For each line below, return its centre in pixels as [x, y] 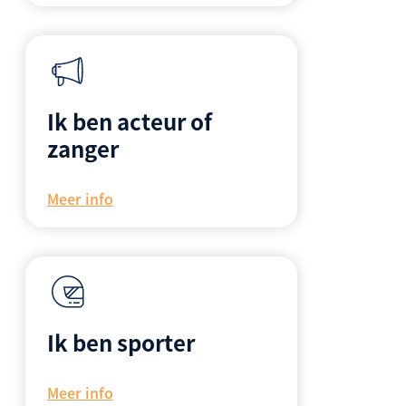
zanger [83, 149]
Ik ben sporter [121, 343]
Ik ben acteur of [130, 121]
